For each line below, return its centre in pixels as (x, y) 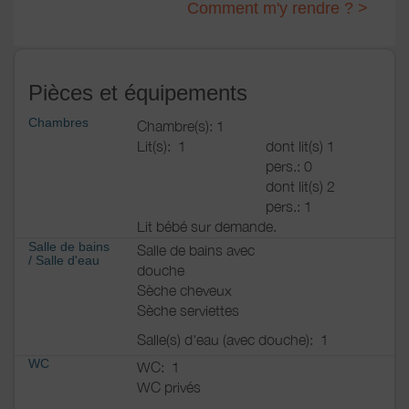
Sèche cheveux (184, 290)
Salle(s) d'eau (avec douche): (229, 339)
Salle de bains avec (196, 250)
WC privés (169, 388)
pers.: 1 (289, 206)
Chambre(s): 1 (181, 126)
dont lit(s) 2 (300, 186)
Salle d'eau (68, 260)
